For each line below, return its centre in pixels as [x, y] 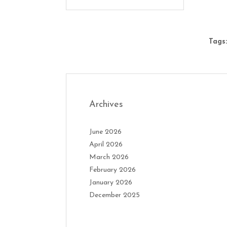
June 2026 [105, 132]
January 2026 [111, 183]
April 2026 [106, 145]
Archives [106, 105]
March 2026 [109, 158]
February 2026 [112, 170]
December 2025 [115, 196]
